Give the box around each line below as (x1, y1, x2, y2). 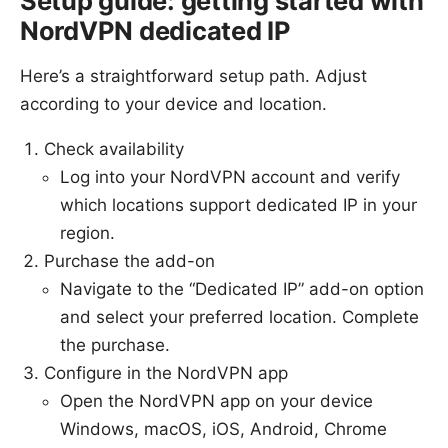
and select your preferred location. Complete (60, 306, 419, 327)
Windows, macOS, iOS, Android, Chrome (60, 418, 387, 439)
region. (60, 222, 115, 243)
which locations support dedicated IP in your (60, 194, 417, 215)
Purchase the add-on (44, 250, 215, 271)
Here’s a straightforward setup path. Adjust (20, 65, 367, 86)
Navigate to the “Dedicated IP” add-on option (60, 278, 424, 299)
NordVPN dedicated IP (20, 14, 291, 46)
